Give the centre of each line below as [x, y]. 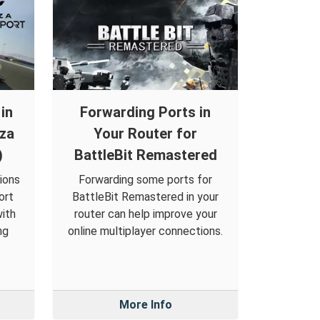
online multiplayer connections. [145, 231]
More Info [145, 305]
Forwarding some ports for [145, 180]
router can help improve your [145, 214]
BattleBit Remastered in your [145, 197]
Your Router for [145, 134]
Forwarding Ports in [145, 112]
